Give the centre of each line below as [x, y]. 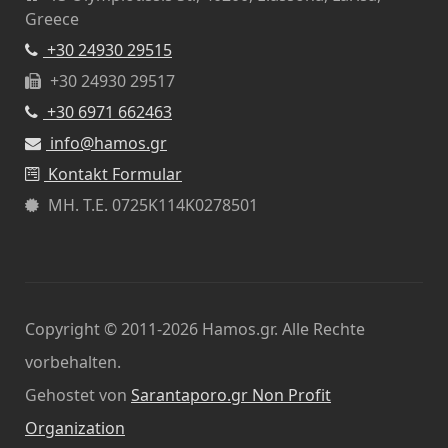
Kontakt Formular [115, 174]
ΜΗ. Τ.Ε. [80, 205]
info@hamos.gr [108, 143]
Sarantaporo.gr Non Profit [231, 395]
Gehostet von [78, 395]
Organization [75, 428]
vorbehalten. [73, 362]
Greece [52, 19]
